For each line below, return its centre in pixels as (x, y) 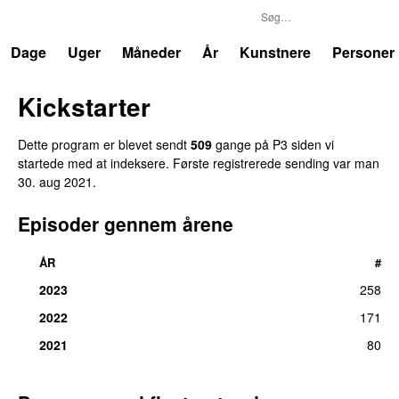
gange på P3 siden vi (273, 144)
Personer (363, 52)
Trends (52, 17)
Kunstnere (275, 52)
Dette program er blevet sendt (104, 144)
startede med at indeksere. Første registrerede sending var (186, 163)
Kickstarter (84, 106)
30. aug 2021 (55, 181)
